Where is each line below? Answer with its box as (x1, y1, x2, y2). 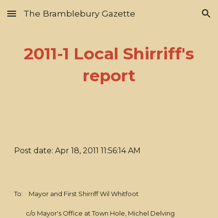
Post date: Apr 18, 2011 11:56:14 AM (14, 146, 141, 155)
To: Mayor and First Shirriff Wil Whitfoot (14, 190, 139, 198)
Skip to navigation (149, 14, 210, 22)
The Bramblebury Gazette (23, 8, 135, 18)
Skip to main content (8, 14, 77, 22)
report (83, 66, 135, 85)
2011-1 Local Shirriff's (24, 44, 194, 63)
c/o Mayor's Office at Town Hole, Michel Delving (14, 209, 177, 217)
